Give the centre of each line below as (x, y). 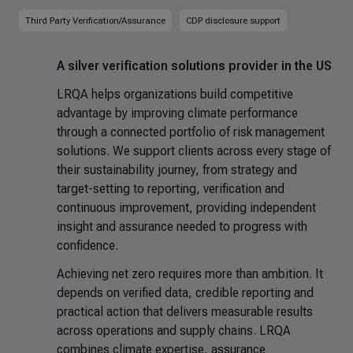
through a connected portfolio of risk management (191, 132)
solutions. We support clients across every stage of (194, 151)
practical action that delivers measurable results (185, 312)
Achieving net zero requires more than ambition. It (190, 274)
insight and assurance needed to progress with (182, 227)
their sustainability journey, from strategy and (177, 170)
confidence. (87, 245)
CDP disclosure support (233, 20)
